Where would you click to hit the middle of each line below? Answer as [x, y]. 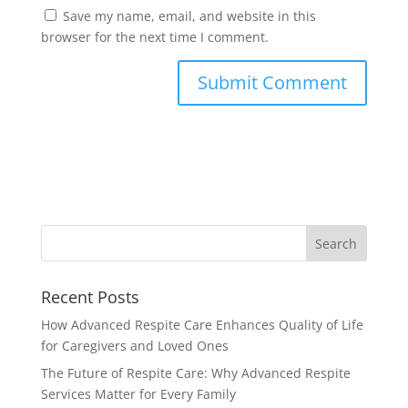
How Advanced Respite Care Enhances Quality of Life [202, 324]
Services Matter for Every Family [138, 393]
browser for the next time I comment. [154, 36]
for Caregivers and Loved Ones [134, 345]
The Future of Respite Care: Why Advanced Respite [195, 372]
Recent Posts [90, 296]
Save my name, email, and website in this [189, 15]
